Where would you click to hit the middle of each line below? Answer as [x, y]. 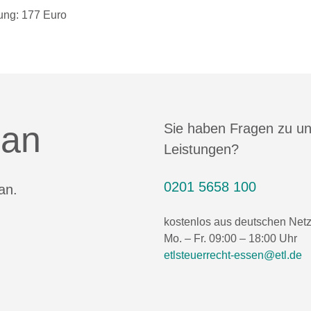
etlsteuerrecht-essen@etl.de [233, 255]
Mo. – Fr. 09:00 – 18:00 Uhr [230, 238]
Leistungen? [201, 149]
